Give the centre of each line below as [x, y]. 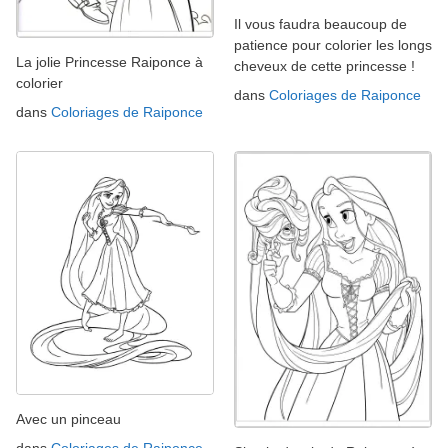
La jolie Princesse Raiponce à [109, 61]
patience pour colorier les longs [333, 45]
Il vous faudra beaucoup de [320, 24]
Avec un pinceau [68, 418]
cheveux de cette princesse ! [324, 66]
